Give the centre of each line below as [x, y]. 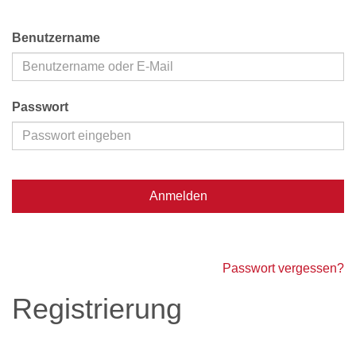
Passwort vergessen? [283, 268]
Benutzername [56, 38]
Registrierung [97, 309]
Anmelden [178, 196]
